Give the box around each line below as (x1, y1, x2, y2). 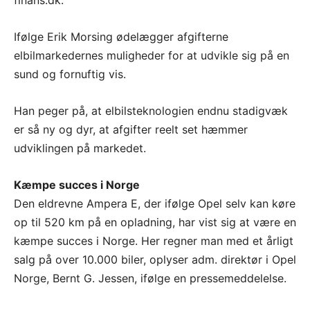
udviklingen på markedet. (14, 140, 146, 155)
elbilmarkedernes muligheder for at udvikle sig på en (14, 48, 289, 62)
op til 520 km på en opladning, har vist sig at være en (14, 215, 296, 229)
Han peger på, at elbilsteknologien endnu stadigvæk (14, 103, 288, 118)
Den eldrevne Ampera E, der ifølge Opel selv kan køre (14, 196, 295, 210)
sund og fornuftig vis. (14, 66, 126, 81)
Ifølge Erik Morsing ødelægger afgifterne (14, 29, 228, 44)
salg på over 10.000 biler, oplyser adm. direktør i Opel (14, 252, 296, 266)
